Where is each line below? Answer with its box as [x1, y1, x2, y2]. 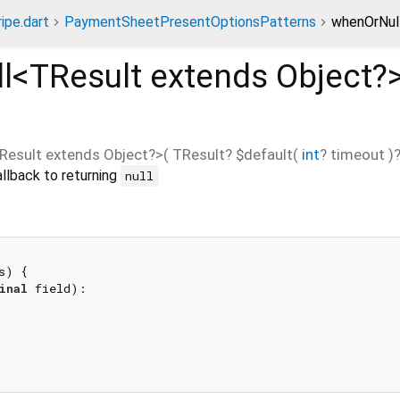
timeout [330, 145, 385, 163]
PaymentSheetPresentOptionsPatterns [64, 13, 316, 30]
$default [236, 145, 293, 163]
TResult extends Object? [29, 57, 387, 96]
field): [27, 280, 87, 297]
